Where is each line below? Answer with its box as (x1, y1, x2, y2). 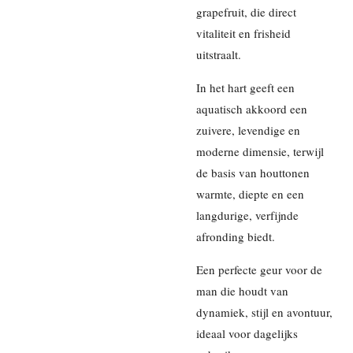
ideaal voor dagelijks (196, 325, 298, 341)
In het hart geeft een (196, 79, 295, 95)
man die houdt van (196, 282, 288, 299)
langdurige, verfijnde (196, 206, 299, 223)
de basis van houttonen (196, 164, 310, 180)
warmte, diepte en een (196, 185, 304, 202)
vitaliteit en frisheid (196, 24, 291, 41)
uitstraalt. (196, 46, 241, 62)
